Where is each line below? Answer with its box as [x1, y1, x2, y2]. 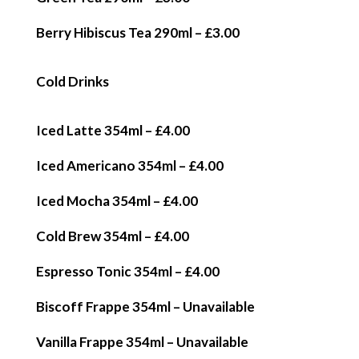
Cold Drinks [35, 73, 109, 90]
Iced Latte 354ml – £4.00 [35, 122, 190, 139]
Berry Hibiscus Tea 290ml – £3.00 [35, 24, 240, 41]
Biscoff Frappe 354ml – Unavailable [35, 298, 255, 315]
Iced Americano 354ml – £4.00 [35, 157, 224, 174]
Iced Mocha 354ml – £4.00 [35, 192, 198, 209]
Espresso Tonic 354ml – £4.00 [35, 263, 220, 280]
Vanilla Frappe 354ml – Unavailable [35, 333, 248, 350]
